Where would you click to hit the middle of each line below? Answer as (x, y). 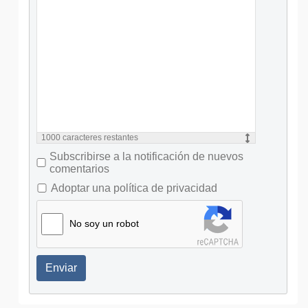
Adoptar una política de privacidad (134, 188)
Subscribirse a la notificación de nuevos (147, 156)
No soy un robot (104, 223)
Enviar (61, 267)
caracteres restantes (99, 137)
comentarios (80, 168)
